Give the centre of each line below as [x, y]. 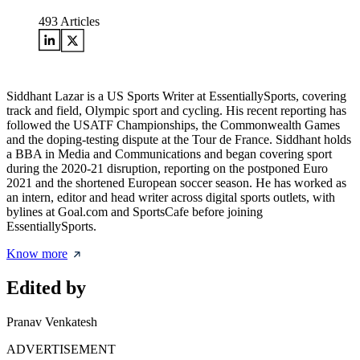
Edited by [46, 288]
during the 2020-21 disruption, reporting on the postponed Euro [167, 169]
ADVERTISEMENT [61, 350]
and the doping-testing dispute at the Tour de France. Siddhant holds [179, 140]
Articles [79, 22]
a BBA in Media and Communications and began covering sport [169, 154]
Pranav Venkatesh [52, 322]
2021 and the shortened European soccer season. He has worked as [176, 183]
